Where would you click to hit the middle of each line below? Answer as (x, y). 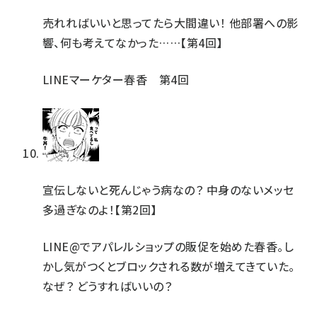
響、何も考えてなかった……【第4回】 (133, 42)
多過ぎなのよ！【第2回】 (100, 209)
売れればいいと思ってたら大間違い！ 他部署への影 (171, 23)
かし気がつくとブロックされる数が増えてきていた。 (169, 266)
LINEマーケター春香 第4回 (116, 79)
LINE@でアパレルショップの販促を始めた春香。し (168, 246)
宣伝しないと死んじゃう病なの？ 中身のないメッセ (168, 190)
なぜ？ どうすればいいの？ (108, 286)
